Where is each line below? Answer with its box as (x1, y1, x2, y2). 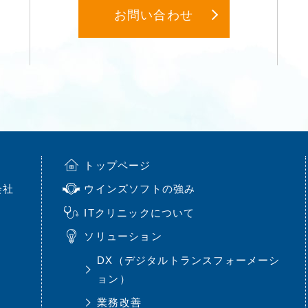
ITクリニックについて (84, 206, 195, 219)
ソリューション (84, 230, 162, 243)
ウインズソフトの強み (84, 183, 196, 195)
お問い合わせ (113, 8, 194, 22)
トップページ (84, 159, 151, 171)
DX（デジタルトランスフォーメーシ (97, 254, 280, 266)
